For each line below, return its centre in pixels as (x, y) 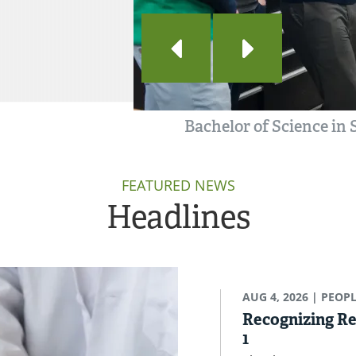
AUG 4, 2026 (275, 297)
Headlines (178, 218)
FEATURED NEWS (178, 186)
